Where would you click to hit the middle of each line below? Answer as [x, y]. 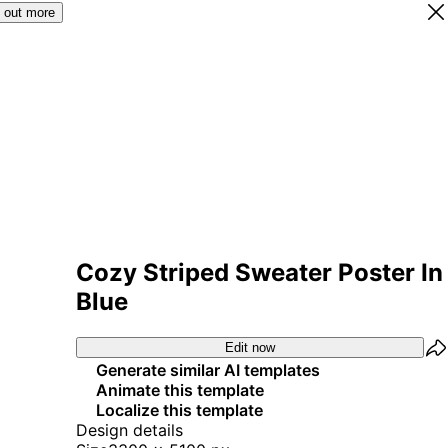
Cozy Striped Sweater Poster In [259, 272]
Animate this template [180, 389]
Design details [129, 429]
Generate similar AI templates [208, 369]
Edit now [250, 348]
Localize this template [179, 409]
